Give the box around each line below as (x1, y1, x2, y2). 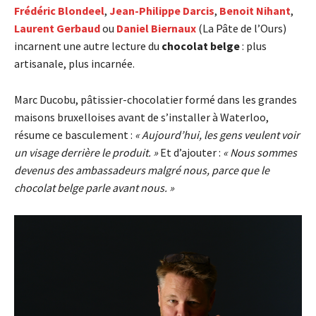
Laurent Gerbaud (14, 20, 100, 35)
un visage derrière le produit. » (14, 145, 160, 159)
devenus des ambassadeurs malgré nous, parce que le (14, 162, 269, 177)
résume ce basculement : (14, 127, 135, 142)
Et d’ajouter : (160, 145, 223, 159)
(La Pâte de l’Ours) (196, 20, 286, 35)
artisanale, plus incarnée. (14, 56, 135, 71)
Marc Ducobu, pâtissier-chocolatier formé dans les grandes (14, 92, 297, 107)
